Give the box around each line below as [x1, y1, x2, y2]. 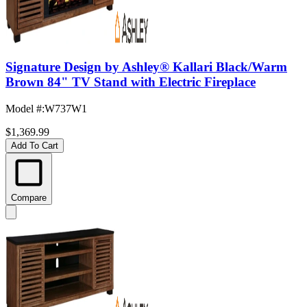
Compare [11, 192, 47, 203]
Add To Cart [11, 140, 58, 151]
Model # [5, 102, 42, 114]
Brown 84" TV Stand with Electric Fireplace [5, 75, 256, 90]
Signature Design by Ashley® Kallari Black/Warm [5, 60, 287, 75]
